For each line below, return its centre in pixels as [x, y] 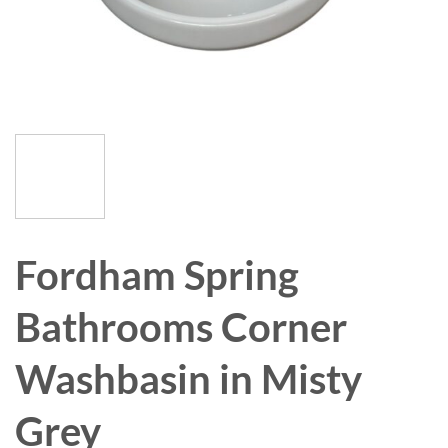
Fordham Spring [157, 274]
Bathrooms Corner [181, 326]
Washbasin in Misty [188, 378]
